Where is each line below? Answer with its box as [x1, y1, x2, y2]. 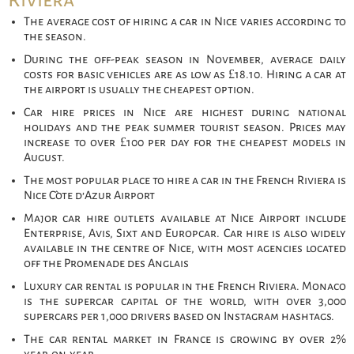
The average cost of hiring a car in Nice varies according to [24, 15, 346, 28]
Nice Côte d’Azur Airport [24, 189, 155, 202]
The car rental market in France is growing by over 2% [24, 333, 346, 346]
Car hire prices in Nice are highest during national [24, 106, 346, 119]
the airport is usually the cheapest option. [24, 83, 254, 96]
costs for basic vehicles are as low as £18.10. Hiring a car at [24, 68, 346, 81]
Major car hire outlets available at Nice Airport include [24, 212, 346, 225]
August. [24, 151, 65, 164]
